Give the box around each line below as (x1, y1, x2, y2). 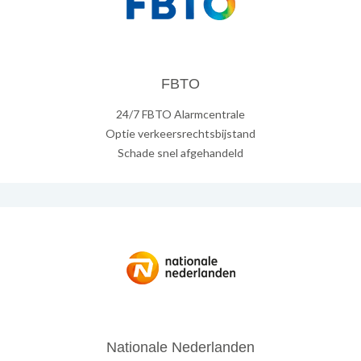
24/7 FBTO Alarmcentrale (116, 107, 245, 122)
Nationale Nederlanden (106, 339, 255, 356)
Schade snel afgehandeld (118, 146, 243, 160)
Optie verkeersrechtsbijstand (106, 127, 255, 141)
